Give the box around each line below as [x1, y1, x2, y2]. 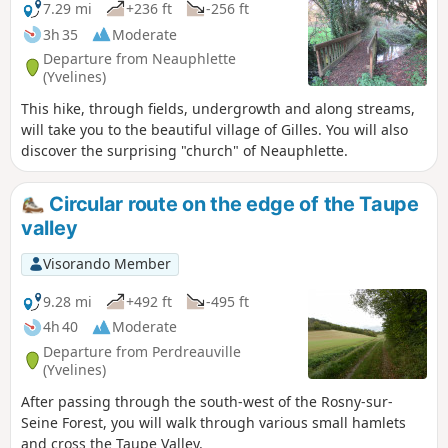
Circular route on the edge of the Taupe [44, 192, 419, 217]
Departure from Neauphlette [43, 48, 236, 68]
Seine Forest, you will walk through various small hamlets [21, 413, 406, 433]
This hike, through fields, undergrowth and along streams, [21, 99, 415, 119]
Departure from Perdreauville [43, 341, 241, 361]
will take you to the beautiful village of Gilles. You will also [21, 120, 408, 140]
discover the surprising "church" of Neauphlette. [21, 141, 348, 161]
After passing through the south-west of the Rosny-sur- [21, 392, 393, 412]
